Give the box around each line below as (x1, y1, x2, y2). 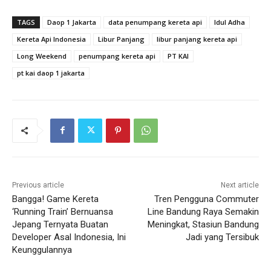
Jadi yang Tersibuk (185, 231, 259, 243)
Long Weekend (17, 51, 67, 60)
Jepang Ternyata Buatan (12, 218, 108, 230)
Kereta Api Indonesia (17, 34, 86, 44)
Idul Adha (214, 17, 245, 27)
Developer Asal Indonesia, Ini (12, 231, 126, 243)
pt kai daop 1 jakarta (17, 68, 85, 77)
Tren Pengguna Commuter (154, 193, 259, 204)
